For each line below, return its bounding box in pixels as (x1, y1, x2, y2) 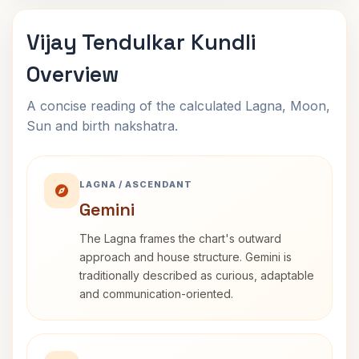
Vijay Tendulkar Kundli (26, 28, 256, 56)
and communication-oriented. (79, 287, 233, 301)
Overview (26, 60, 119, 88)
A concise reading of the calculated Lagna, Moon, (26, 98, 330, 114)
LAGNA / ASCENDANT (79, 179, 192, 190)
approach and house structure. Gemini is (79, 250, 292, 264)
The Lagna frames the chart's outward (79, 232, 281, 245)
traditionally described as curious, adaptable (79, 268, 314, 282)
